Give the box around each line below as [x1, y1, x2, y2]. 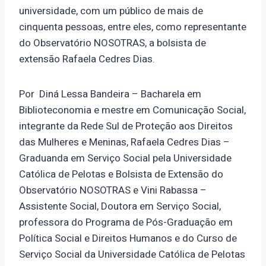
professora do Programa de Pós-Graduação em [19, 215, 233, 230]
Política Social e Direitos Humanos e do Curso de [19, 231, 237, 246]
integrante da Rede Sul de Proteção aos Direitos [19, 119, 233, 134]
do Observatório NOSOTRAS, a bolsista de [19, 36, 206, 51]
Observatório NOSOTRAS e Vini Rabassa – [19, 183, 207, 198]
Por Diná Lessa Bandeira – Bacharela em [19, 87, 201, 102]
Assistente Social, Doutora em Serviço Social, [19, 199, 221, 214]
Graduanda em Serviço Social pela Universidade [19, 151, 232, 166]
